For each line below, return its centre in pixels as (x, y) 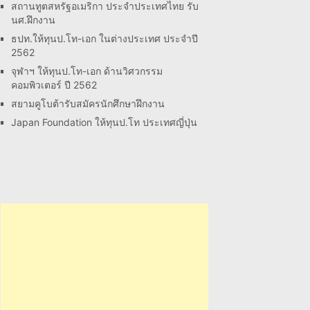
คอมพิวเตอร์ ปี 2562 (54, 85)
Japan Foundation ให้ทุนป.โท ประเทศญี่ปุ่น (104, 122)
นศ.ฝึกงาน (33, 20)
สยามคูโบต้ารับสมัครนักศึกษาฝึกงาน (88, 103)
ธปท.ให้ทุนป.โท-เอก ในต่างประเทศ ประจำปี (104, 38)
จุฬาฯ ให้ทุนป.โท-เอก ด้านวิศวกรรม (87, 71)
